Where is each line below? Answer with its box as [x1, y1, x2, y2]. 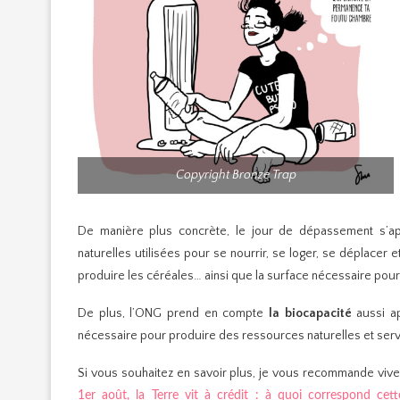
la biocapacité [268, 305, 357, 321]
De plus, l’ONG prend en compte [78, 305, 269, 321]
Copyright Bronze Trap [175, 167, 296, 182]
